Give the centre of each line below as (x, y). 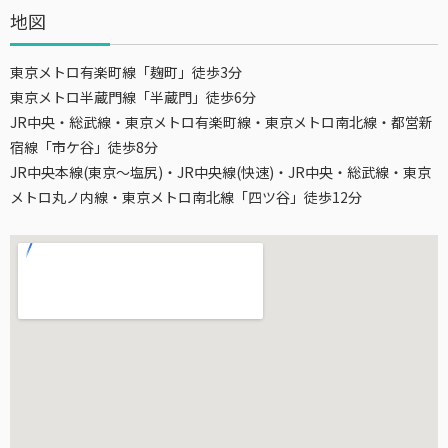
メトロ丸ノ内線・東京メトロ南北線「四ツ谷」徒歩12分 (186, 197)
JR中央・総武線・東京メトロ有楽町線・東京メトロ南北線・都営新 (221, 122)
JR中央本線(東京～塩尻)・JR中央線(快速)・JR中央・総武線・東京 (220, 172)
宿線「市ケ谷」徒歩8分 (84, 147)
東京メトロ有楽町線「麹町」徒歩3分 (126, 72)
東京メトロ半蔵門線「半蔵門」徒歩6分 (133, 97)
